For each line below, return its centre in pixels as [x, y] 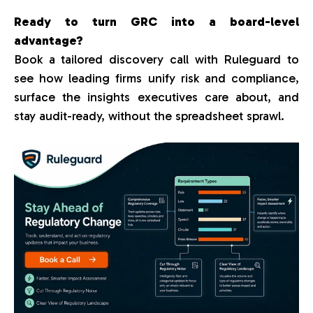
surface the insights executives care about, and [156, 97]
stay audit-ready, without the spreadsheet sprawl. [151, 116]
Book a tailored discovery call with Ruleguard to [156, 60]
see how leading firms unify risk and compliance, [156, 79]
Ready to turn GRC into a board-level [156, 22]
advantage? [49, 41]
